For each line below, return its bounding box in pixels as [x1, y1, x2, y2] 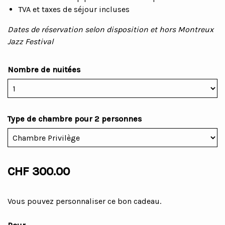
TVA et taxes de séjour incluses [18, 5, 130, 15]
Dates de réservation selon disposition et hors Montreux [8, 25, 213, 35]
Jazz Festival [8, 37, 53, 47]
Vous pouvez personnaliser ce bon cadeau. [8, 196, 161, 206]
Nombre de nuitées [8, 65, 80, 75]
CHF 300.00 [8, 164, 70, 179]
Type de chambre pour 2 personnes [8, 114, 142, 124]
